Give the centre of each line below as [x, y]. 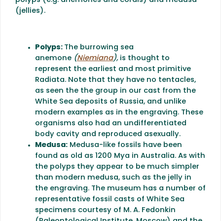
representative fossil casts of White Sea [110, 199]
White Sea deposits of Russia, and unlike [110, 102]
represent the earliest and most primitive [113, 69]
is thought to [145, 58]
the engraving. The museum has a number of [120, 188]
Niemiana [95, 58]
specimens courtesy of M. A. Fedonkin [105, 210]
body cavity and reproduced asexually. [108, 134]
